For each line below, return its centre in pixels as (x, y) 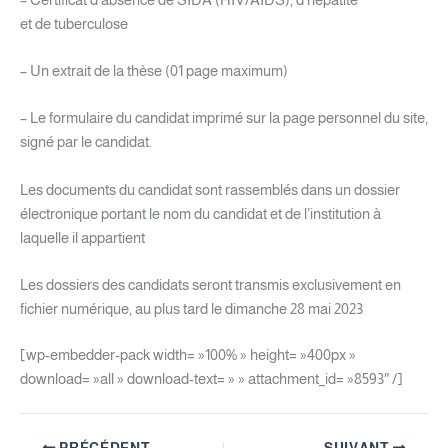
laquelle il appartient (82, 237)
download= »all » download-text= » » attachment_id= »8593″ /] (211, 378)
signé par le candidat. (86, 142)
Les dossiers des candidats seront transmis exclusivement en (210, 284)
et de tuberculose (74, 23)
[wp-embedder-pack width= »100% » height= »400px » (188, 354)
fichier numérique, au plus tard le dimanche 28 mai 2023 (191, 308)
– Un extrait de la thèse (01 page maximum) (154, 70)
